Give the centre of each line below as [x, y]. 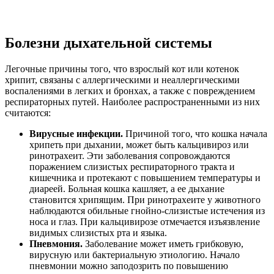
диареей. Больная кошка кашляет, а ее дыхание [127, 189]
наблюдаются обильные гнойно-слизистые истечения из [147, 211]
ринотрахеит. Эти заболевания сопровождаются [130, 156]
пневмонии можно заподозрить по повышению [129, 266]
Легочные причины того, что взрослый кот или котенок [122, 69]
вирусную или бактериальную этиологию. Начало [135, 255]
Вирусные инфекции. [77, 134]
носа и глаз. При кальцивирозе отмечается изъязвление [145, 222]
